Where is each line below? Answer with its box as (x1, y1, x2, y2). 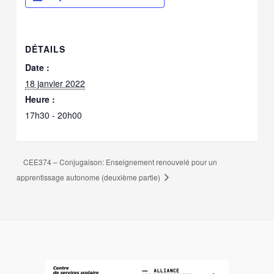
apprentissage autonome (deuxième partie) (17, 171, 163, 182)
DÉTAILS (25, 42, 66, 55)
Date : (25, 61, 50, 73)
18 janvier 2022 (25, 76, 86, 89)
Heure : (25, 92, 56, 105)
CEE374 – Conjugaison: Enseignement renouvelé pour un (23, 156, 218, 167)
